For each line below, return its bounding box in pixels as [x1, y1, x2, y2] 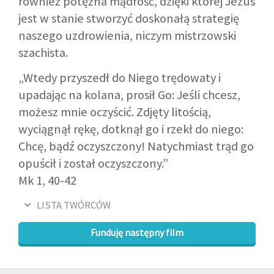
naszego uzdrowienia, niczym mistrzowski [18, 28, 236, 44]
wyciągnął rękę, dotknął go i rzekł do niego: [18, 121, 243, 138]
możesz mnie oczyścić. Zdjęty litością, [18, 104, 211, 120]
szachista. [18, 45, 68, 61]
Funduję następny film [90, 226, 183, 239]
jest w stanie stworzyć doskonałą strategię [18, 10, 239, 27]
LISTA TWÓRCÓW [37, 199, 111, 212]
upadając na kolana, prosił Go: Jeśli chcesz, [18, 87, 240, 103]
